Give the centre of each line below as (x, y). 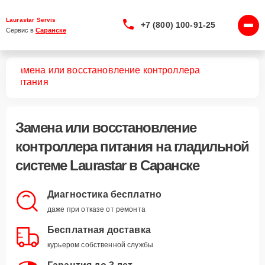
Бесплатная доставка (99, 230)
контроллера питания (85, 146)
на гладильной (202, 146)
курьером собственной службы (101, 245)
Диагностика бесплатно (105, 194)
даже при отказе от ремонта (96, 209)
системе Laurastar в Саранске (107, 165)
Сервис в (21, 30)
